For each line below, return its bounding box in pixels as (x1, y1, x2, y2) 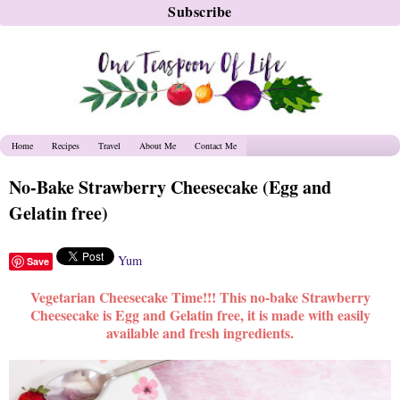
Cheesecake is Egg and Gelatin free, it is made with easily (29, 304, 371, 325)
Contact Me (194, 138, 237, 152)
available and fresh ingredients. (106, 321, 294, 343)
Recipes (51, 138, 79, 152)
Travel (97, 138, 121, 152)
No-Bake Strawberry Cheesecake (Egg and (9, 173, 331, 200)
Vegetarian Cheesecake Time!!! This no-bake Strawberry (29, 286, 371, 307)
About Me (138, 138, 176, 152)
